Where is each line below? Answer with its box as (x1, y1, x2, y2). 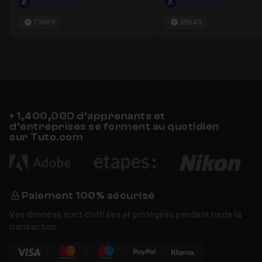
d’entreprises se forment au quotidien (9, 121, 219, 132)
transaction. (9, 222, 58, 232)
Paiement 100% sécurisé (21, 190, 155, 202)
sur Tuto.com (9, 132, 83, 143)
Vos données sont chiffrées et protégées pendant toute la (9, 210, 242, 220)
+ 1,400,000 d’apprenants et (9, 111, 166, 122)
